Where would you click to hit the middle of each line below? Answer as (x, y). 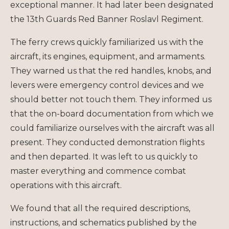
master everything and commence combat (98, 171)
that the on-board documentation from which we (112, 113)
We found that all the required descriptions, (100, 208)
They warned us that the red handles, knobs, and (111, 71)
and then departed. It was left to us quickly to (104, 156)
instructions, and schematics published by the (104, 222)
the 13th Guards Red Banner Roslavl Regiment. (107, 19)
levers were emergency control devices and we (107, 85)
